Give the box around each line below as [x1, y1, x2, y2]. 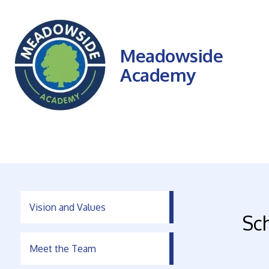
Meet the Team [29, 243, 96, 255]
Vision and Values [29, 201, 106, 213]
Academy [120, 64, 196, 86]
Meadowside [120, 44, 223, 67]
